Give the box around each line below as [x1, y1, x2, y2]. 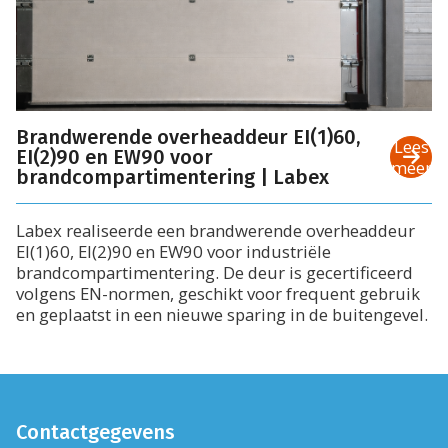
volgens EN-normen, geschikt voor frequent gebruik [16, 282, 420, 306]
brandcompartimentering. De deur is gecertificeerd [16, 261, 413, 285]
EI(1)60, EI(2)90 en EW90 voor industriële [16, 240, 331, 264]
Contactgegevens [16, 419, 175, 444]
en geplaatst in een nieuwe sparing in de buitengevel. [16, 303, 428, 327]
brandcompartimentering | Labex [16, 165, 329, 190]
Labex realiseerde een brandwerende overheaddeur [16, 219, 415, 243]
